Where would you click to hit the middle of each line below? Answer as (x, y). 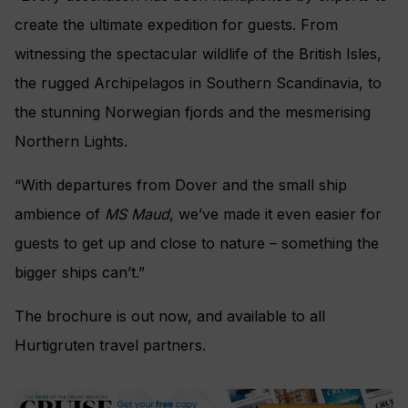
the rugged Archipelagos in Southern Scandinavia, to (198, 83)
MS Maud (137, 214)
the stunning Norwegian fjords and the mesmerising (193, 112)
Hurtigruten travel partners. (110, 346)
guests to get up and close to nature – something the (197, 244)
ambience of (60, 214)
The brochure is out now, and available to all (170, 316)
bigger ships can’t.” (80, 273)
